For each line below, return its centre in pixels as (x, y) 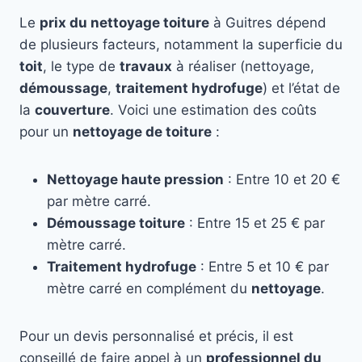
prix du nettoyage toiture (124, 23)
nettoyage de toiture (142, 132)
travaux (146, 67)
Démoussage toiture (116, 223)
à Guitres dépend (268, 23)
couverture (72, 110)
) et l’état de (301, 88)
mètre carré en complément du (149, 289)
